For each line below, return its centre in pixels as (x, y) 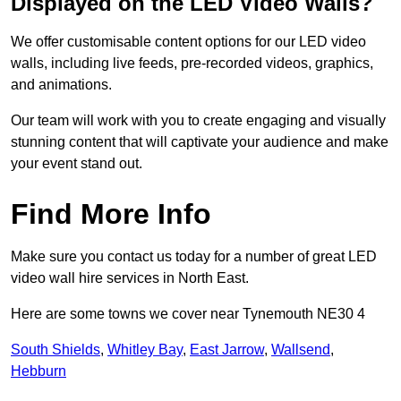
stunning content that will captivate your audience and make (200, 142)
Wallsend (301, 350)
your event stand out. (77, 164)
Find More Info (111, 214)
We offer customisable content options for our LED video (188, 42)
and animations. (61, 85)
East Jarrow (227, 350)
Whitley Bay (145, 350)
